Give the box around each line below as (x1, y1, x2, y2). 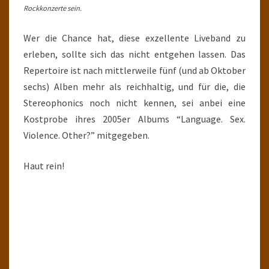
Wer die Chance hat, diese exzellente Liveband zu (23, 31, 246, 44)
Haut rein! (23, 159, 64, 172)
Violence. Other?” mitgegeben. (23, 128, 150, 141)
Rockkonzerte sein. (23, 3, 82, 13)
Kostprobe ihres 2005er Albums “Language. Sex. (23, 112, 246, 125)
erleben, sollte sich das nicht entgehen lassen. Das (23, 47, 246, 60)
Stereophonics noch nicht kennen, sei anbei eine (23, 96, 246, 109)
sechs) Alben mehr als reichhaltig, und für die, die (23, 80, 246, 92)
